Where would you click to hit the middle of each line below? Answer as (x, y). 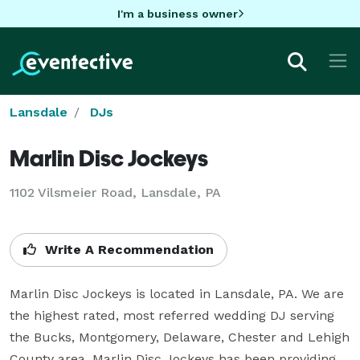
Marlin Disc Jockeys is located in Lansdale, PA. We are (177, 293)
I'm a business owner (177, 13)
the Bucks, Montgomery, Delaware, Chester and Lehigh (180, 337)
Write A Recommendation (127, 249)
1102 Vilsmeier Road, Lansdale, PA (115, 192)
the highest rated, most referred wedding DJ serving (172, 315)
